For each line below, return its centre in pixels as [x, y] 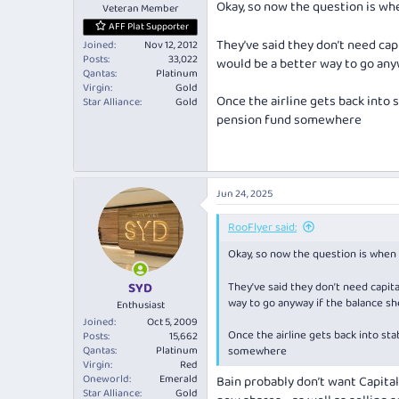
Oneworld [106, 379]
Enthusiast [140, 305]
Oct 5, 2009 [172, 322]
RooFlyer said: [262, 228]
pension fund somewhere [289, 120]
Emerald [179, 379]
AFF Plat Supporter [148, 27]
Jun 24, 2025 [244, 194]
